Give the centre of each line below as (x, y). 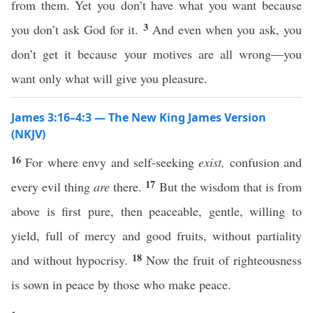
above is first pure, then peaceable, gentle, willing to (156, 211)
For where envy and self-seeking (112, 162)
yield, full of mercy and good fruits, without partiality (156, 235)
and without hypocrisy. (72, 260)
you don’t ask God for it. (77, 29)
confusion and (263, 162)
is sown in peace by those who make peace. (121, 284)
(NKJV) (28, 134)
